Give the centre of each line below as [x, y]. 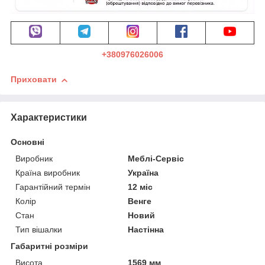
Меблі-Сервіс [156, 159]
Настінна [146, 230]
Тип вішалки [39, 230]
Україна [143, 173]
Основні [28, 142]
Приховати [34, 80]
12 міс [140, 187]
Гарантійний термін [53, 187]
